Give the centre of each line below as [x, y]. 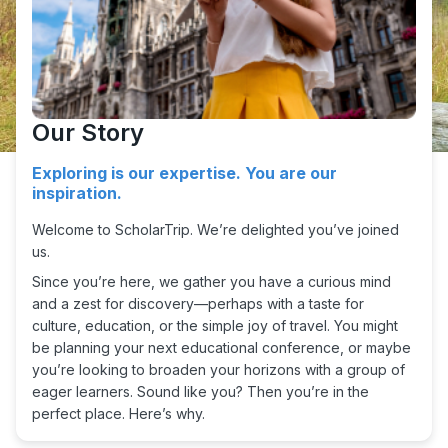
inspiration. [77, 193]
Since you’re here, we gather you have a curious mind [211, 282]
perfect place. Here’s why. [118, 414]
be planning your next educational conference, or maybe [221, 348]
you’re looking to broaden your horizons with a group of [218, 370]
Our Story [88, 133]
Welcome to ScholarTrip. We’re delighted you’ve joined [215, 230]
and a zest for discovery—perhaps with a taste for [198, 304]
